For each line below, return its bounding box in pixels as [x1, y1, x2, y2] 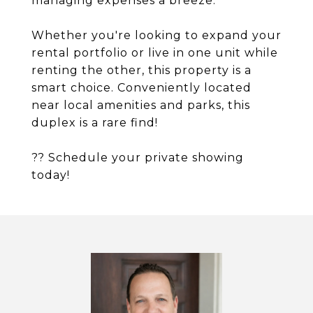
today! [31, 168, 70, 182]
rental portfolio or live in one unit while [31, 46, 278, 59]
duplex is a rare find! [31, 116, 158, 129]
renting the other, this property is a [31, 64, 252, 77]
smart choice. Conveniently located [31, 81, 252, 94]
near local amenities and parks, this [31, 99, 250, 112]
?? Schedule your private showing [31, 151, 244, 164]
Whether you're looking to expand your [31, 29, 282, 42]
